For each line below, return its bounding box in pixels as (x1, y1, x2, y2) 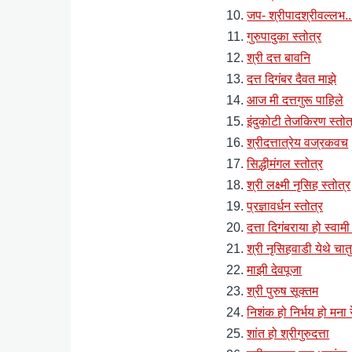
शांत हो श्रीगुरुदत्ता (247, 326, 330, 340)
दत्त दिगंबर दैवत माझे (247, 71, 337, 86)
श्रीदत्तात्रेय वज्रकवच (247, 135, 349, 149)
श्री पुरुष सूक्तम (247, 284, 319, 298)
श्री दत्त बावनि (247, 50, 311, 64)
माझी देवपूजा (247, 262, 302, 277)
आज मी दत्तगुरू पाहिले (247, 93, 344, 107)
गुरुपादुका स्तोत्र (247, 29, 322, 43)
